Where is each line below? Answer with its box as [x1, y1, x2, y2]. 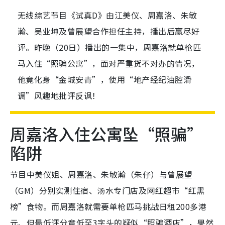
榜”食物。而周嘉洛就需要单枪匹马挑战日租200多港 [10, 200, 207, 213]
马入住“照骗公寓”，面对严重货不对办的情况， [18, 57, 200, 70]
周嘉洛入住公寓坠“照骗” [10, 122, 203, 146]
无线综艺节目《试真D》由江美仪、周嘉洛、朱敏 [18, 9, 197, 22]
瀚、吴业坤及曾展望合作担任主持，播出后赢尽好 [18, 25, 200, 38]
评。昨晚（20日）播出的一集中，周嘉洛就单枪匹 [18, 41, 201, 54]
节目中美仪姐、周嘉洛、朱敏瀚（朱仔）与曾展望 [10, 168, 192, 181]
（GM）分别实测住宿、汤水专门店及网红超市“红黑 [10, 184, 205, 197]
